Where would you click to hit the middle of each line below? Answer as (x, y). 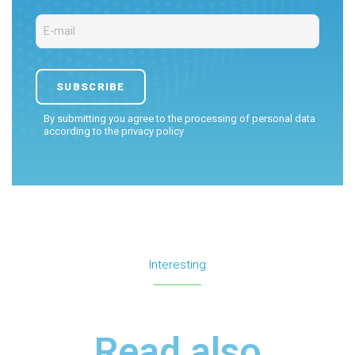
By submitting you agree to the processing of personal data (179, 119)
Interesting (177, 265)
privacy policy (153, 132)
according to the (82, 132)
